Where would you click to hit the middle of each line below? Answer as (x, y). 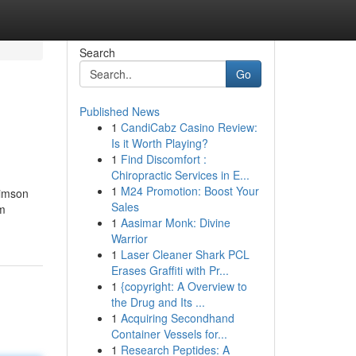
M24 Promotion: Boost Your (190, 191)
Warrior (129, 238)
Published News (119, 111)
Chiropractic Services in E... (180, 175)
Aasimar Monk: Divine (175, 222)
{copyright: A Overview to (184, 286)
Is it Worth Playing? (159, 143)
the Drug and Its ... (158, 302)
